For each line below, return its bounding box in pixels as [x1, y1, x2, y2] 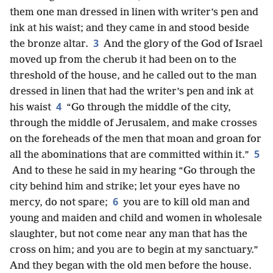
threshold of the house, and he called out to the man [10, 70, 257, 82]
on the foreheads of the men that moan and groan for [10, 133, 261, 145]
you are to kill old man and [121, 197, 250, 208]
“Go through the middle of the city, [64, 102, 231, 113]
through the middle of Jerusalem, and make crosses [10, 118, 257, 129]
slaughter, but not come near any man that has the [10, 229, 247, 240]
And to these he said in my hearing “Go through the [10, 165, 255, 177]
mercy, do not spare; [10, 197, 108, 208]
